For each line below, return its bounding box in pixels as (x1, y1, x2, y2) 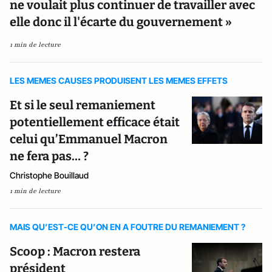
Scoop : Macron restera (10, 244, 140, 259)
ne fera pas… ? (10, 149, 89, 164)
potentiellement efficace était (10, 115, 180, 130)
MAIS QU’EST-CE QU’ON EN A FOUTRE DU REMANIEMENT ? (10, 222, 245, 233)
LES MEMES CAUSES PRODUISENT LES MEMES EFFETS (10, 75, 228, 86)
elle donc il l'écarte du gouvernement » (10, 15, 232, 30)
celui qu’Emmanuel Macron (10, 132, 168, 147)
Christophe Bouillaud (10, 170, 89, 181)
